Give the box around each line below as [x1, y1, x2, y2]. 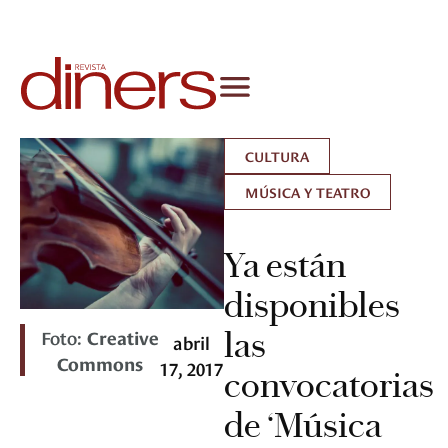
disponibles [224, 284, 400, 327]
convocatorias [224, 364, 434, 407]
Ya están [224, 244, 346, 287]
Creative [86, 324, 159, 350]
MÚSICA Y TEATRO [245, 182, 370, 202]
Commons [56, 350, 143, 376]
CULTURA [245, 146, 309, 166]
